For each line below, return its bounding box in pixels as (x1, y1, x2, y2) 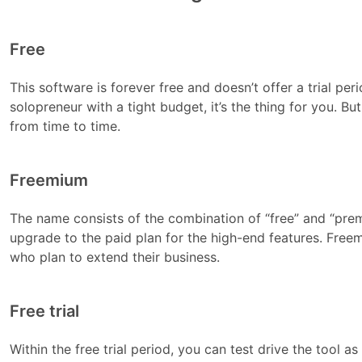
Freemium (10, 170, 89, 191)
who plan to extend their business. (10, 249, 221, 266)
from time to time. (10, 118, 121, 135)
